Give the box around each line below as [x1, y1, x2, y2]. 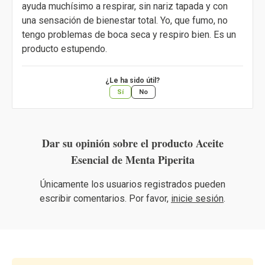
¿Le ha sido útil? [105, 76, 160, 85]
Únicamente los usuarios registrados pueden [40, 179, 225, 190]
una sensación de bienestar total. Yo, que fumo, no [22, 15, 228, 27]
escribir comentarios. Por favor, [40, 193, 171, 205]
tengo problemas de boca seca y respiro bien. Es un [22, 29, 236, 41]
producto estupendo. [22, 43, 107, 55]
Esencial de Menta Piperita [70, 152, 195, 168]
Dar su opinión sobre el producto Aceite [41, 135, 224, 151]
